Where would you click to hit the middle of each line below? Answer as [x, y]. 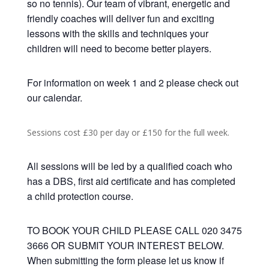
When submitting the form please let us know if [125, 260]
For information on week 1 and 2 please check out [132, 82]
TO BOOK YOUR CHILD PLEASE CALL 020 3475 [134, 230]
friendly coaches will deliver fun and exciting [120, 18]
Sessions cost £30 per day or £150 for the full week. [128, 132]
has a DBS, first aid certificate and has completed [131, 181]
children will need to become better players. [119, 48]
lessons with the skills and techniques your [117, 33]
